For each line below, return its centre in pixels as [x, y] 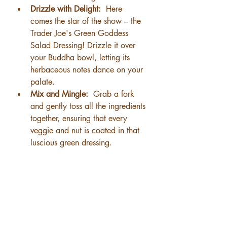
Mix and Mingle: [61, 94]
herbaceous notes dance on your [88, 70]
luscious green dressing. [71, 143]
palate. [43, 82]
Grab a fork [114, 94]
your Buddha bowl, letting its [81, 58]
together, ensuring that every [80, 118]
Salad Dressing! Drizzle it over [84, 45]
